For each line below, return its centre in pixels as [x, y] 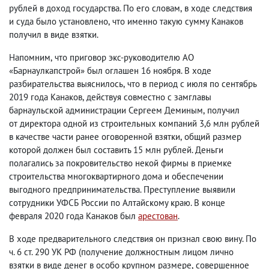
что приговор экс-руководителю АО [124, 57]
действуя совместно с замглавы [149, 97]
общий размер [213, 137]
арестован [158, 216]
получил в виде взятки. [54, 35]
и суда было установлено [59, 21]
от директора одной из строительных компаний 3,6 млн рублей [134, 123]
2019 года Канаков [46, 97]
